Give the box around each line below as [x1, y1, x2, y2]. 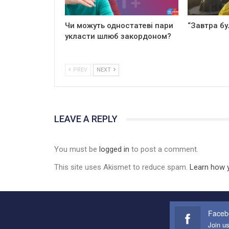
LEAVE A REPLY [54, 113, 118, 125]
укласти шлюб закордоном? [65, 32, 171, 41]
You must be [54, 144, 99, 154]
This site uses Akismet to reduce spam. [54, 162, 190, 172]
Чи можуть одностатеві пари [65, 21, 173, 31]
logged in [99, 144, 129, 154]
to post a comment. [129, 144, 198, 154]
